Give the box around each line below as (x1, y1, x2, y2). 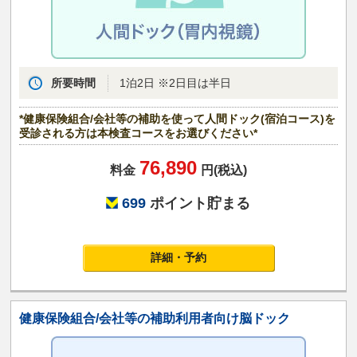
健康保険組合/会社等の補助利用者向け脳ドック (19, 312, 291, 326)
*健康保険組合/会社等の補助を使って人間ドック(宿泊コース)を (19, 112, 336, 126)
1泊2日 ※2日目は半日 (120, 76, 232, 90)
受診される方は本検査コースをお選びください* (19, 127, 258, 140)
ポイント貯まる (146, 195, 251, 212)
